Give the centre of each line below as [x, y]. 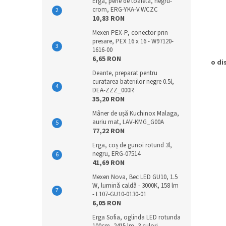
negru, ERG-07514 [116, 154]
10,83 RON [108, 19]
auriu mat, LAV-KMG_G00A [128, 122]
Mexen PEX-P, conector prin [130, 33]
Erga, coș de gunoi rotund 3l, [132, 145]
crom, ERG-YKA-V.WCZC [125, 10]
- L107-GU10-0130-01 [119, 194]
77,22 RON [108, 131]
